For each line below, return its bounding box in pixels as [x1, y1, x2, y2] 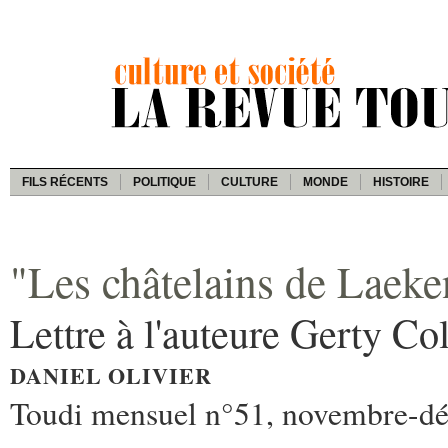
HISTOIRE [373, 174, 429, 189]
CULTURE [221, 174, 278, 189]
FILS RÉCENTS [22, 174, 108, 189]
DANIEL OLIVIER [10, 358, 212, 392]
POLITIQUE [133, 174, 196, 189]
